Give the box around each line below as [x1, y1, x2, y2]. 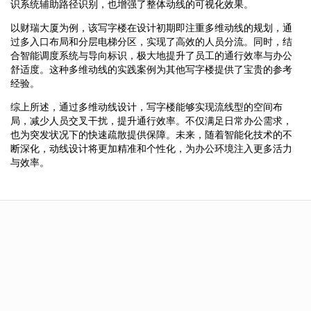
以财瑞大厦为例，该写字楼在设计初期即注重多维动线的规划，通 [10, 22, 292, 33]
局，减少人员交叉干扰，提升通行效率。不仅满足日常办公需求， [10, 115, 292, 126]
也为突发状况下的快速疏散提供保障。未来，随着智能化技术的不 [10, 128, 292, 140]
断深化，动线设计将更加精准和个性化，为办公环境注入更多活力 [10, 142, 292, 154]
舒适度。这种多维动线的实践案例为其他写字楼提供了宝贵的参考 [10, 63, 292, 75]
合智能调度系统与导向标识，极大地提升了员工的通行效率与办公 [10, 49, 292, 61]
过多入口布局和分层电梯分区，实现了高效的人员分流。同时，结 [10, 35, 292, 47]
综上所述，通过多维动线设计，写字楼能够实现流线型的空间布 [10, 101, 283, 112]
